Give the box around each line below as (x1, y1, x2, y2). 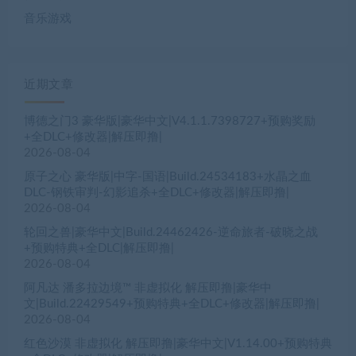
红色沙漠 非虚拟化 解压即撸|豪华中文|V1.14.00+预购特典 (24, 338, 332, 350)
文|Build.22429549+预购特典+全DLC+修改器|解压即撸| (24, 298, 319, 311)
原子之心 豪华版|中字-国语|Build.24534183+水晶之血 (24, 171, 311, 184)
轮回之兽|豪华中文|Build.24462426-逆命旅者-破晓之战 (24, 226, 318, 239)
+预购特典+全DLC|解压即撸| (24, 242, 174, 255)
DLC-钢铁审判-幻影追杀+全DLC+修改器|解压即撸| (24, 187, 289, 199)
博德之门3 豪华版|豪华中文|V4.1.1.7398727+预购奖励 (24, 115, 315, 128)
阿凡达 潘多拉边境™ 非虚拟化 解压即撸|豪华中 (24, 282, 272, 295)
